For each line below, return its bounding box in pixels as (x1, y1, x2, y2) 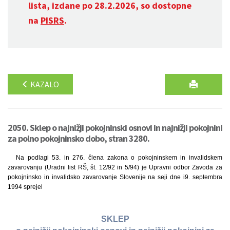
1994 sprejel (8, 183, 43, 190)
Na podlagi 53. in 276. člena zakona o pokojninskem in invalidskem (16, 154, 222, 161)
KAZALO (29, 79, 59, 89)
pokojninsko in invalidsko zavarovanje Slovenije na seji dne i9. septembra (8, 174, 222, 181)
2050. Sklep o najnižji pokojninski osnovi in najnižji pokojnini (8, 122, 222, 133)
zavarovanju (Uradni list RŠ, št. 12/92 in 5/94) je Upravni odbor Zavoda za (8, 164, 222, 171)
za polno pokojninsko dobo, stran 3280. (8, 132, 149, 144)
